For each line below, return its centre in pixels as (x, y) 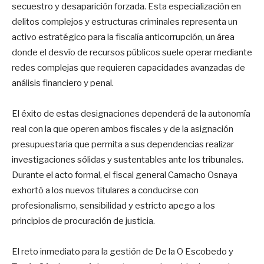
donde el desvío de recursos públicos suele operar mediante (132, 52)
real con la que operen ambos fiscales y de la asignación (123, 129)
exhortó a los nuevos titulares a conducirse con (105, 190)
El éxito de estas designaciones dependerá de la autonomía (131, 113)
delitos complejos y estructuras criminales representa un (125, 22)
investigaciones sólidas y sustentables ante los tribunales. (128, 159)
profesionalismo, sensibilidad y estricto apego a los (113, 205)
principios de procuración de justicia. (83, 221)
